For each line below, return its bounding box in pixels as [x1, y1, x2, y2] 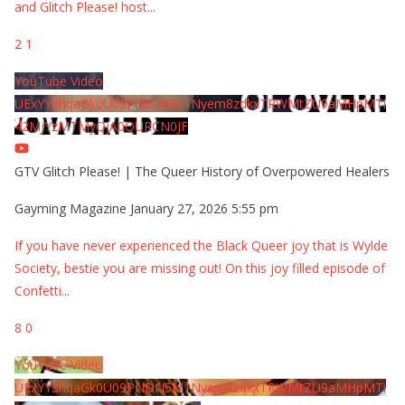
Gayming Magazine [14, 199, 127, 217]
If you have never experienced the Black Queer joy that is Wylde [14, 236, 388, 254]
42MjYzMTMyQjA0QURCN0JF [14, 117, 188, 135]
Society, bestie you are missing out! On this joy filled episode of [14, 259, 385, 277]
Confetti [14, 281, 61, 299]
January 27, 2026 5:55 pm [130, 199, 278, 217]
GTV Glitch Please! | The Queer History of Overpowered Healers [14, 162, 390, 180]
